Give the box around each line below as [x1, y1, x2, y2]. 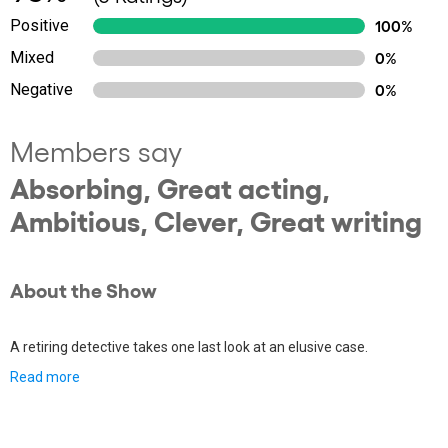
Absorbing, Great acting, [10, 170, 330, 204]
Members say [10, 134, 182, 167]
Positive [10, 16, 69, 35]
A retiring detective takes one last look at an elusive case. [10, 339, 368, 355]
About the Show [10, 277, 157, 301]
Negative [10, 80, 73, 99]
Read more [10, 369, 80, 385]
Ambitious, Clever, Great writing [10, 203, 422, 237]
